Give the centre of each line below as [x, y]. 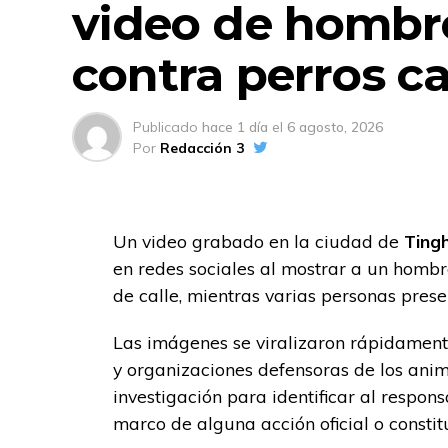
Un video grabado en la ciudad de [258, 240]
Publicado [165, 126]
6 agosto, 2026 [335, 126]
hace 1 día [235, 126]
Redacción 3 [202, 147]
